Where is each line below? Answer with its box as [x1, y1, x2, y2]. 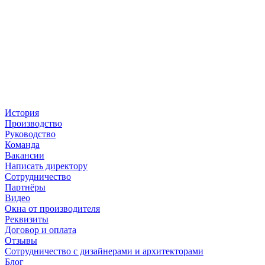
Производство [5, 118, 62, 129]
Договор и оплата [5, 225, 76, 235]
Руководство [5, 129, 56, 140]
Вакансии [5, 150, 44, 161]
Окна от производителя [5, 203, 100, 214]
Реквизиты [5, 214, 49, 225]
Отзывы [5, 235, 37, 246]
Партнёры [5, 182, 46, 193]
